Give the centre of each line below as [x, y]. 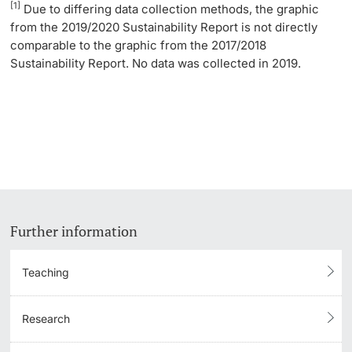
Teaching [46, 272]
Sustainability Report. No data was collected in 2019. [156, 63]
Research [46, 318]
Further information [74, 231]
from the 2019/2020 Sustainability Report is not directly [164, 27]
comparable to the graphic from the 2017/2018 [139, 45]
